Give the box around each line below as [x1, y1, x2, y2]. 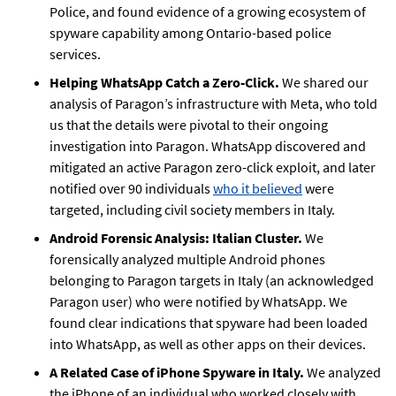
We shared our [282, 72, 369, 91]
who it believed [213, 179, 302, 197]
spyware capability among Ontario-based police [49, 23, 331, 42]
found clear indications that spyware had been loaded [49, 313, 368, 331]
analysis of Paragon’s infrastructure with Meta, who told [49, 94, 377, 112]
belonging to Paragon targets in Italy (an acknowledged [49, 270, 374, 289]
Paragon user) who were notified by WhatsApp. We [49, 292, 347, 310]
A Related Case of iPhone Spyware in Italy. [49, 362, 304, 381]
